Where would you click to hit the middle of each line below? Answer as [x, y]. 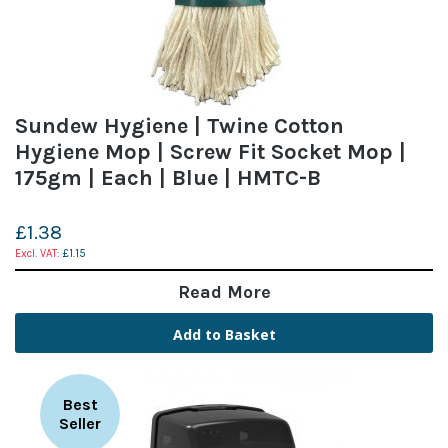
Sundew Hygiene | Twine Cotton [179, 125]
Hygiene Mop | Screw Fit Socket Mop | [210, 151]
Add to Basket [224, 334]
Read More [224, 291]
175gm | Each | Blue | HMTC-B [168, 177]
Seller [80, 423]
